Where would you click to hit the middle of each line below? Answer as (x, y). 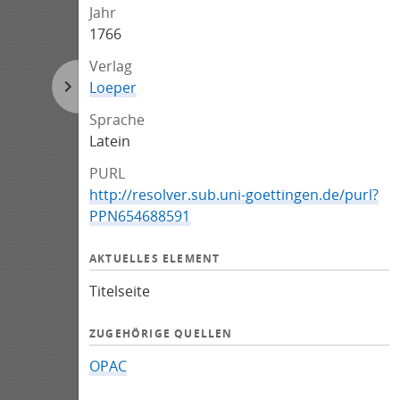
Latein (110, 141)
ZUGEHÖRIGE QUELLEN (161, 333)
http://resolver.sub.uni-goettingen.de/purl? (234, 195)
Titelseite (120, 291)
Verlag (111, 66)
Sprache (117, 120)
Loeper (113, 87)
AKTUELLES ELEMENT (155, 258)
